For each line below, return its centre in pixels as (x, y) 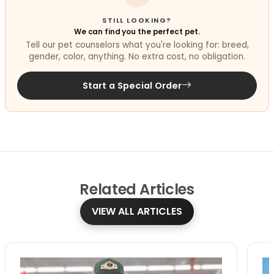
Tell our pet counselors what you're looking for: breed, (137, 45)
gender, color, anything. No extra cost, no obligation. (137, 57)
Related (108, 190)
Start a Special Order (132, 86)
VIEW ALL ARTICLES (137, 212)
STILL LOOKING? (137, 20)
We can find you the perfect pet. (137, 31)
